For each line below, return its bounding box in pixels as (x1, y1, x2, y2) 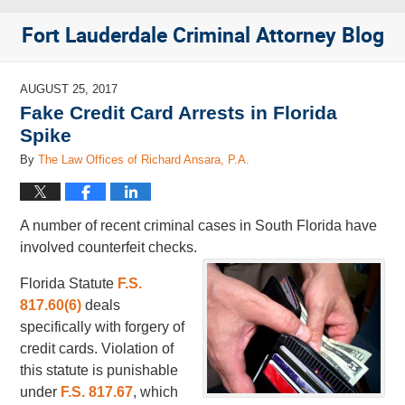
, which (133, 384, 179, 400)
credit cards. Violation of (20, 341, 174, 356)
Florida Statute (20, 276, 118, 291)
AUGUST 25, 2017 (20, 82, 118, 96)
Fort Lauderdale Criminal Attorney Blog (21, 25, 384, 48)
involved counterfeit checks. (20, 240, 198, 255)
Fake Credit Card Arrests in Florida (20, 102, 338, 123)
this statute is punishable (20, 363, 179, 378)
